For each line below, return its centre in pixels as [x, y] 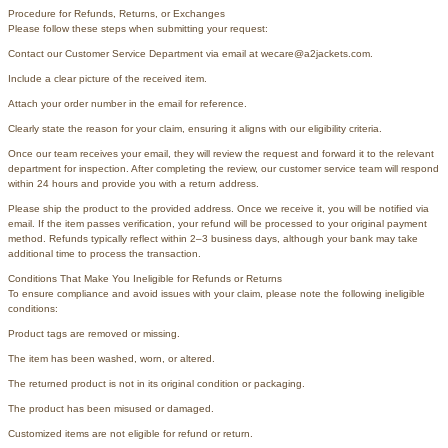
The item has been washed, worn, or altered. [111, 358]
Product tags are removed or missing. [94, 333]
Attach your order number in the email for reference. [127, 103]
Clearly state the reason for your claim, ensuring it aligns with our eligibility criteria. [195, 128]
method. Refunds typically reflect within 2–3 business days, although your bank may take [213, 238]
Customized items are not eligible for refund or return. [130, 433]
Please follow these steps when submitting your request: [138, 28]
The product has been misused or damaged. [111, 408]
